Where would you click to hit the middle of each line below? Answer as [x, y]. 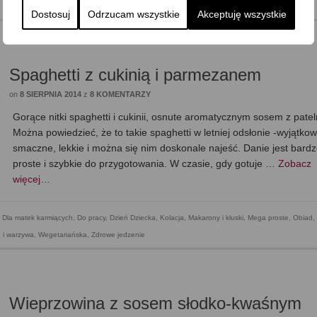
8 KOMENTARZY [121, 94]
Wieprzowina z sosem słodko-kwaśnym [156, 304]
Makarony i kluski [216, 218]
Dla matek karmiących [38, 218]
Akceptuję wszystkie [242, 14]
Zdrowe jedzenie [118, 235]
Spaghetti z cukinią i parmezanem [136, 75]
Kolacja [172, 218]
